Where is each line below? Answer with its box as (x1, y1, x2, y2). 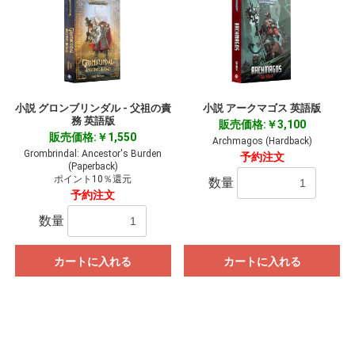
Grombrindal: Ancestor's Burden (24, 148, 162, 160)
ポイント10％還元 (54, 174, 132, 185)
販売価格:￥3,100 (218, 118, 306, 132)
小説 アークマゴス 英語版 (203, 102, 322, 115)
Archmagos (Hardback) (212, 136, 312, 147)
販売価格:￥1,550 (49, 131, 137, 144)
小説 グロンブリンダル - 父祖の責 (14, 102, 171, 115)
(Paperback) (67, 161, 118, 173)
